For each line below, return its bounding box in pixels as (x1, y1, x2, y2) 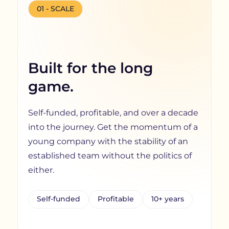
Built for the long (28, 59, 153, 77)
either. (28, 165, 54, 175)
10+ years (151, 195, 184, 203)
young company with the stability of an (28, 136, 188, 147)
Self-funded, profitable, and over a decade (28, 108, 198, 118)
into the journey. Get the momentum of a (28, 122, 198, 132)
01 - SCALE (36, 5, 74, 13)
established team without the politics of (28, 151, 192, 161)
